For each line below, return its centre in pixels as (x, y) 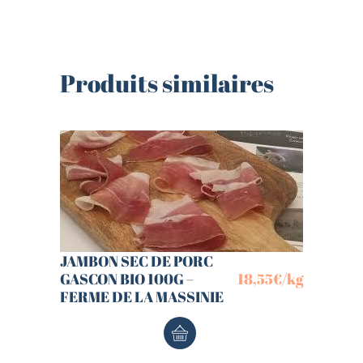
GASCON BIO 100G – (127, 279)
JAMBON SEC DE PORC (137, 261)
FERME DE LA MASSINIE (142, 297)
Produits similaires (167, 83)
